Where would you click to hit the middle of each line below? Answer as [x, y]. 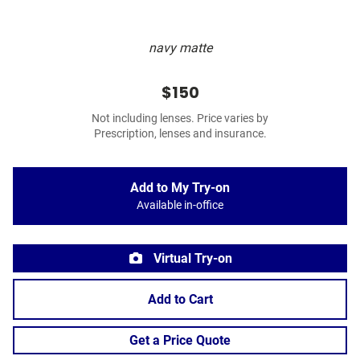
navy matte [180, 48]
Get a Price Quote [180, 341]
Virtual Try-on [191, 259]
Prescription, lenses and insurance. [180, 134]
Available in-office [180, 206]
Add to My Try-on [180, 188]
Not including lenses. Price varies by [180, 119]
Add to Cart [180, 300]
